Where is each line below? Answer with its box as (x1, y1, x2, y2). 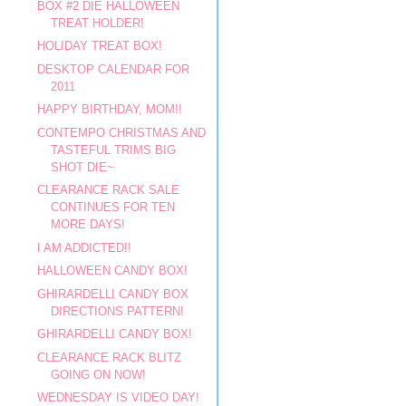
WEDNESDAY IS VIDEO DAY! (37, 391, 200, 404)
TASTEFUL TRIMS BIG (51, 142, 177, 157)
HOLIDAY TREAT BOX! (37, 39, 163, 53)
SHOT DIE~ (51, 159, 115, 174)
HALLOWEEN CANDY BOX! (37, 264, 188, 277)
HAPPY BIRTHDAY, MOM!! (37, 102, 183, 116)
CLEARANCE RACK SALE (37, 183, 180, 197)
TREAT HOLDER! (51, 15, 145, 30)
